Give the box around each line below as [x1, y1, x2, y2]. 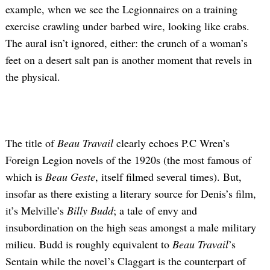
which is [5, 169, 45, 184]
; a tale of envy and [113, 203, 197, 218]
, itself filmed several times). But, [95, 169, 242, 184]
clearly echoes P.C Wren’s [116, 136, 230, 151]
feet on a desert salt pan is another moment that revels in [5, 52, 252, 67]
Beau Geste [45, 169, 95, 184]
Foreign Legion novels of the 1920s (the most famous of [5, 152, 251, 168]
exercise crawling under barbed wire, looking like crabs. [5, 19, 250, 34]
